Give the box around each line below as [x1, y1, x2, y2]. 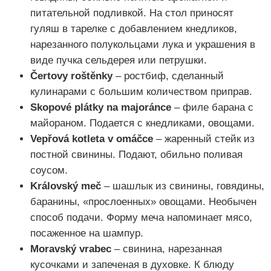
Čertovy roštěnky [30, 70, 113, 82]
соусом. [30, 165, 68, 177]
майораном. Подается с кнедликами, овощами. [30, 117, 255, 129]
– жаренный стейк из [153, 133, 255, 145]
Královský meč [30, 180, 101, 192]
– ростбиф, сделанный [113, 70, 224, 82]
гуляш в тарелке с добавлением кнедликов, [30, 23, 237, 35]
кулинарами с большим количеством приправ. [30, 86, 252, 98]
